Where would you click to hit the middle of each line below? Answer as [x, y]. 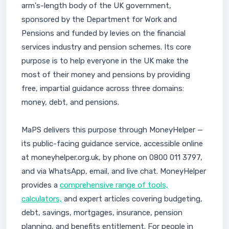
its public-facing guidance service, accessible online [112, 144]
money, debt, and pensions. [70, 102]
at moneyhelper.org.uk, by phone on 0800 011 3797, [112, 157]
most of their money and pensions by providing [106, 75]
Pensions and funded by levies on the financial [104, 33]
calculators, [42, 199]
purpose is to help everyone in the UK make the [105, 61]
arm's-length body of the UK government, [96, 6]
